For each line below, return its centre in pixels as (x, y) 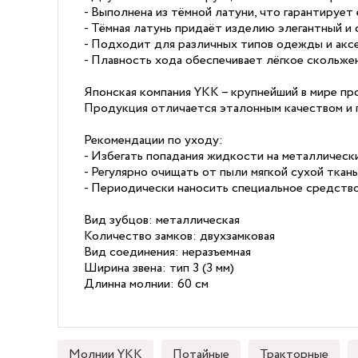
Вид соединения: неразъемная (167, 252)
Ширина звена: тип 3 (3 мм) (159, 268)
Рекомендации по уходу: (153, 140)
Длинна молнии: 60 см (146, 284)
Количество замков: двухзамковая (179, 236)
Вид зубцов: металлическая (162, 220)
